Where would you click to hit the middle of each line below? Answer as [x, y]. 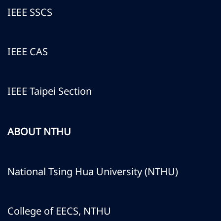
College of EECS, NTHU [59, 211]
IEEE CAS [28, 52]
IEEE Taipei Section [50, 91]
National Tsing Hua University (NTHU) [93, 171]
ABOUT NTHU [39, 131]
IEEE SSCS [30, 12]
